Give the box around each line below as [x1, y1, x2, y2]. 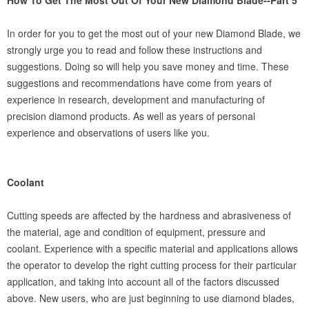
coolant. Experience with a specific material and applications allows [7, 241, 298, 255]
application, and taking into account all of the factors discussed [7, 275, 279, 288]
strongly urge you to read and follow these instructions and [7, 43, 262, 57]
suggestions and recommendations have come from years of [7, 76, 272, 90]
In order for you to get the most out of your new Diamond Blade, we [7, 26, 301, 40]
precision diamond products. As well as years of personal [7, 109, 255, 123]
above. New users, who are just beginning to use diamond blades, [7, 291, 295, 305]
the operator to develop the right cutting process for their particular [7, 258, 297, 272]
